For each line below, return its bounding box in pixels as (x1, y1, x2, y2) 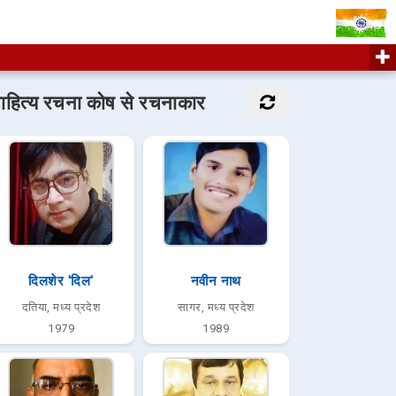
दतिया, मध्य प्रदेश (21, 301, 101, 314)
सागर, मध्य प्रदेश (178, 301, 255, 314)
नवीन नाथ (190, 273, 241, 289)
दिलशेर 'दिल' (28, 273, 94, 289)
